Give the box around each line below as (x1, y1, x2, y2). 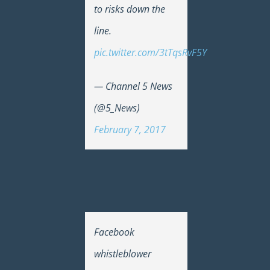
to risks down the (94, 2, 166, 16)
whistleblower (94, 246, 152, 260)
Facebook (94, 225, 135, 239)
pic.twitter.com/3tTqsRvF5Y (94, 45, 207, 59)
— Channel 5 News (94, 79, 173, 93)
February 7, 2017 (94, 122, 166, 136)
